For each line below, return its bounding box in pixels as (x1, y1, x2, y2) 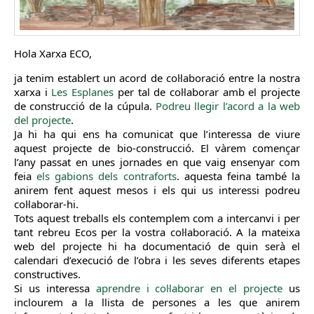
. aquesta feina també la (176, 169, 300, 184)
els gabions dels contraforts (36, 169, 177, 184)
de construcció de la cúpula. (14, 99, 156, 114)
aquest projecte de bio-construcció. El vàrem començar (14, 141, 300, 156)
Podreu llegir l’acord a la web (156, 99, 300, 114)
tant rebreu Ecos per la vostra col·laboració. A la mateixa (14, 225, 300, 240)
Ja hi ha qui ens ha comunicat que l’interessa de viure (14, 127, 300, 142)
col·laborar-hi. (14, 197, 78, 212)
